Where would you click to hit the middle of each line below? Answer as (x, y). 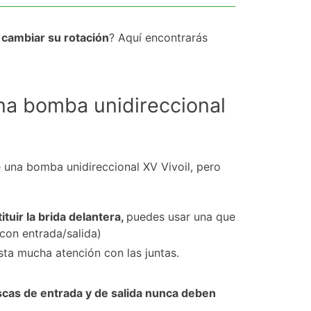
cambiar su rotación (56, 38)
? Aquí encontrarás (159, 38)
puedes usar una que (181, 216)
